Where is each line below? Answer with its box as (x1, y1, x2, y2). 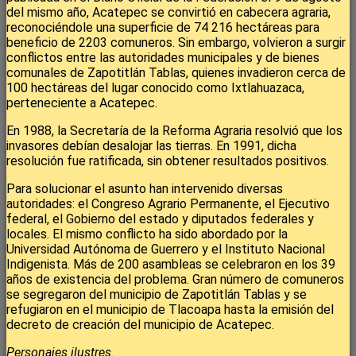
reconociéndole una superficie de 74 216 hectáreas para (6, 20, 319, 36)
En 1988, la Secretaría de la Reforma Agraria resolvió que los (6, 123, 342, 139)
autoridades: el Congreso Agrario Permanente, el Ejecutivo (6, 196, 330, 212)
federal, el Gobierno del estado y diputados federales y (6, 211, 314, 227)
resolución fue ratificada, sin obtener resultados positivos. (6, 153, 329, 169)
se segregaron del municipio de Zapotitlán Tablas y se (6, 287, 307, 303)
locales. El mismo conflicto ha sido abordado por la (6, 226, 288, 242)
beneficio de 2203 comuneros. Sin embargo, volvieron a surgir (6, 35, 346, 51)
